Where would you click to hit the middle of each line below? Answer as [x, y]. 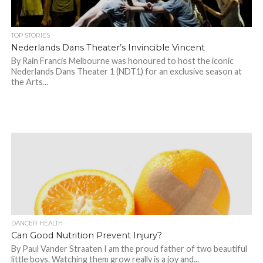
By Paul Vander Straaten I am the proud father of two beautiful [129, 249]
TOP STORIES [30, 36]
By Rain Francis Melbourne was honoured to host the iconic [122, 61]
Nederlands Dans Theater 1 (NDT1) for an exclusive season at [126, 72]
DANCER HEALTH [37, 224]
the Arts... [29, 82]
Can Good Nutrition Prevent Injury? [86, 236]
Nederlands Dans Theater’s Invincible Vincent [108, 48]
